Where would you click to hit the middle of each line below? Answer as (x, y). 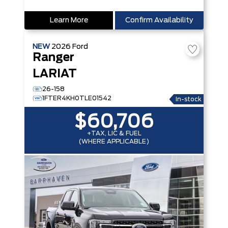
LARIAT (55, 74)
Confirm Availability (159, 20)
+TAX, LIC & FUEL (114, 133)
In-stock (189, 99)
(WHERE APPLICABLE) (114, 141)
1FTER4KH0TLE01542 (77, 98)
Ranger (53, 58)
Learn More (69, 20)
